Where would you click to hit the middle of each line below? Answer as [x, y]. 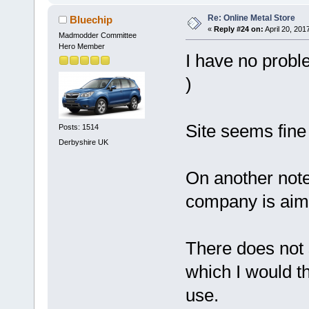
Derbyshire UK [83, 142]
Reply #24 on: [238, 29]
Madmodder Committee [97, 35]
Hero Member [81, 46]
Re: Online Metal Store [251, 18]
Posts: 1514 [78, 127]
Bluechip [91, 19]
